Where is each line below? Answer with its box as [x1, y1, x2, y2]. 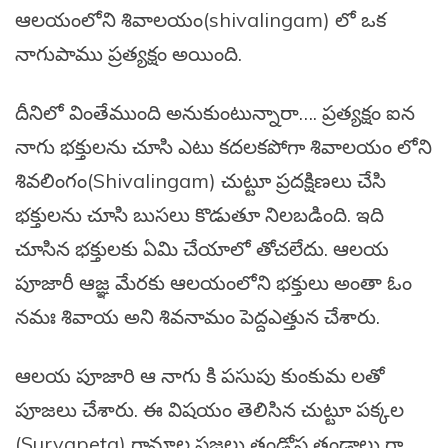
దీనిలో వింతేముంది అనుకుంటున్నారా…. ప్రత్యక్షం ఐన [15, 100, 415, 126]
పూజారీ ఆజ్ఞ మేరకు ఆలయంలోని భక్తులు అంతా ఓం [15, 270, 412, 296]
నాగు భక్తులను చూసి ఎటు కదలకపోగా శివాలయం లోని [15, 134, 432, 160]
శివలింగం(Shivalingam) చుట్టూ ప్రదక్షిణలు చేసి [15, 168, 386, 194]
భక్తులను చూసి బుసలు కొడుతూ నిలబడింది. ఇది [15, 202, 384, 228]
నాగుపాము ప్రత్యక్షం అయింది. [15, 41, 242, 67]
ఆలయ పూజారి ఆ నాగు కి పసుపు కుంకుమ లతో [15, 363, 385, 389]
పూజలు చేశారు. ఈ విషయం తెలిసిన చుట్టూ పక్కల [15, 397, 404, 423]
